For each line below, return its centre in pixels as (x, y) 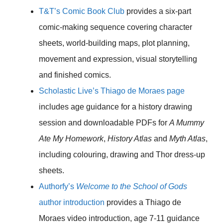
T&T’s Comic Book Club (82, 11)
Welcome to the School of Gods (132, 187)
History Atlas (130, 139)
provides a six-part (158, 11)
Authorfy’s (57, 187)
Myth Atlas (187, 139)
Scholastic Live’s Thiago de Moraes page (112, 91)
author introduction (72, 203)
